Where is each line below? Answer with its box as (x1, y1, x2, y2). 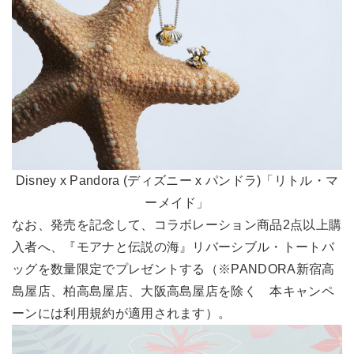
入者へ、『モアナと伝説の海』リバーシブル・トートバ (12, 239, 335, 254)
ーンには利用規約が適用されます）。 (12, 306, 232, 320)
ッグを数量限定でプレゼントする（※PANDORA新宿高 (12, 262, 335, 276)
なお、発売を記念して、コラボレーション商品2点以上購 (12, 217, 342, 232)
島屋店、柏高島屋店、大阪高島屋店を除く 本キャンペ (12, 284, 335, 298)
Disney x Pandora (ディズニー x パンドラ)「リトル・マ (15, 173, 339, 187)
